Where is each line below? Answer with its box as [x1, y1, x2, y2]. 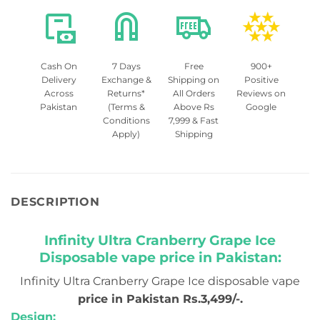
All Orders [172, 87, 215, 99]
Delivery [41, 74, 76, 85]
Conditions [102, 114, 150, 126]
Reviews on [236, 87, 286, 99]
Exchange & [101, 74, 151, 85]
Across [44, 87, 74, 99]
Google [246, 101, 277, 112]
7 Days [111, 60, 141, 71]
